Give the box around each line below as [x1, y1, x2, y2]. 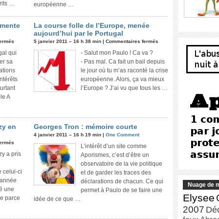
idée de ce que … [34, 196, 81, 202]
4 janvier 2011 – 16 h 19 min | [34, 132, 106, 137]
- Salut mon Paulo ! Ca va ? [81, 49, 153, 56]
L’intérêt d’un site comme [81, 143, 147, 150]
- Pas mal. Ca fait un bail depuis [81, 58, 165, 65]
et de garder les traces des [81, 169, 151, 176]
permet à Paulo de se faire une [81, 187, 162, 194]
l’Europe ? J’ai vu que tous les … [81, 85, 168, 91]
